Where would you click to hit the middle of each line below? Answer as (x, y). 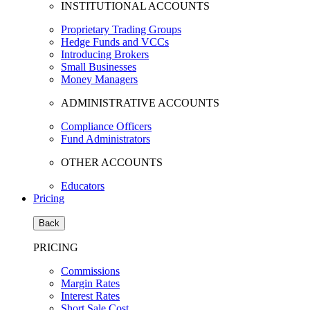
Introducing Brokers (105, 54)
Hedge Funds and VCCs (115, 42)
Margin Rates (90, 283)
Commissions (90, 271)
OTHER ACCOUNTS (112, 162)
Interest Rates (90, 296)
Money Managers (99, 79)
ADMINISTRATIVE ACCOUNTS (140, 103)
